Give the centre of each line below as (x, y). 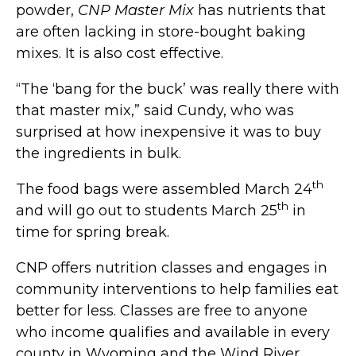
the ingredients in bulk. (99, 153)
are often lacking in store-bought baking (161, 31)
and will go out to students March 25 (147, 210)
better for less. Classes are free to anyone (162, 310)
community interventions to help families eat (177, 289)
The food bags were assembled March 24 (164, 189)
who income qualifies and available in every (173, 332)
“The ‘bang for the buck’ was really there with (178, 89)
